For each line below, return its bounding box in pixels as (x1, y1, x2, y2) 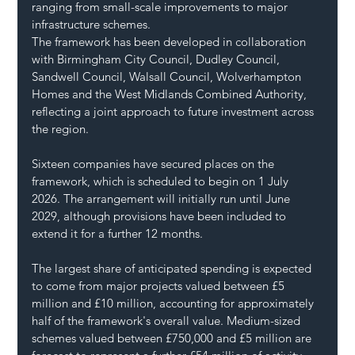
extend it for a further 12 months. (32, 226, 204, 242)
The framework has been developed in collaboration (32, 34, 310, 50)
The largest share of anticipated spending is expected (32, 261, 315, 277)
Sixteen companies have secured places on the (32, 156, 278, 172)
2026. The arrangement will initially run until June (32, 191, 294, 207)
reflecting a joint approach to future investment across (32, 104, 318, 120)
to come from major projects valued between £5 (32, 278, 288, 294)
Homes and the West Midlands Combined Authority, (32, 86, 311, 102)
